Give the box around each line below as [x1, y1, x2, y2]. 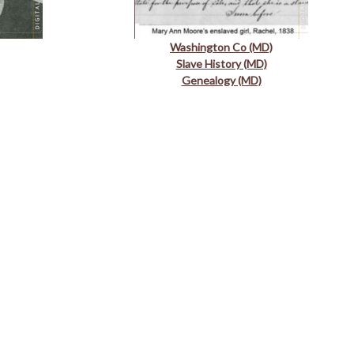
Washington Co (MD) [170, 40, 273, 54]
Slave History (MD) [175, 56, 267, 70]
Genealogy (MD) [181, 73, 262, 87]
